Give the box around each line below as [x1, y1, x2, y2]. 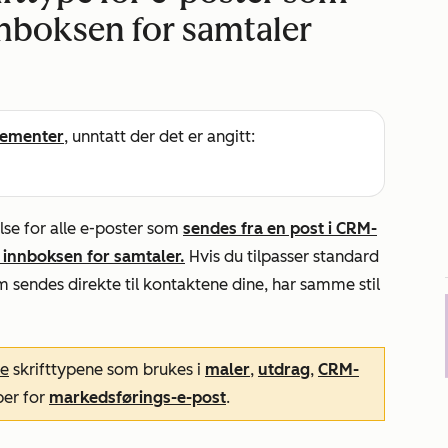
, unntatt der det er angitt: [64, 127, 255, 146]
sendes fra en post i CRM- [183, 219, 377, 238]
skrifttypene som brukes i [9, 360, 205, 379]
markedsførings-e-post [49, 388, 226, 407]
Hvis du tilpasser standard [185, 247, 379, 266]
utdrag [258, 360, 310, 379]
